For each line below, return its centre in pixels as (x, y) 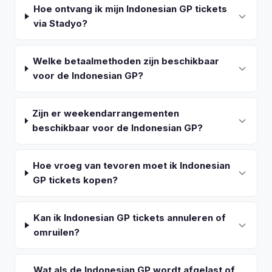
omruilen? (57, 232)
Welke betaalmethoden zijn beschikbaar (126, 61)
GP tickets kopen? (76, 180)
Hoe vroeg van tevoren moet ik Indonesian (132, 165)
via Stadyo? (61, 23)
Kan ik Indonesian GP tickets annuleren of (130, 218)
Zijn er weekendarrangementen (106, 113)
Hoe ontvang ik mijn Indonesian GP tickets (131, 9)
